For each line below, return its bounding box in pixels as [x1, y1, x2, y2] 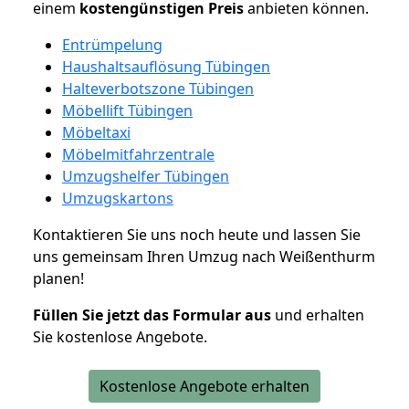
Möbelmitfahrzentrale [62, 143, 215, 164]
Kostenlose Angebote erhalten [100, 375, 309, 396]
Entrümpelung [62, 34, 163, 55]
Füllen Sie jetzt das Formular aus [33, 304, 271, 325]
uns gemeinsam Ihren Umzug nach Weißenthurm [33, 246, 375, 267]
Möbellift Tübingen [62, 100, 193, 121]
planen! [33, 267, 84, 288]
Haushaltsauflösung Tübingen [62, 56, 270, 77]
